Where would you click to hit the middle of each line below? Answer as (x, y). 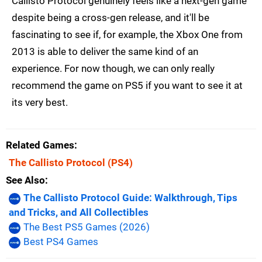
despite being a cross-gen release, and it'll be (111, 18)
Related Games (40, 145)
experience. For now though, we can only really (113, 69)
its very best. (40, 103)
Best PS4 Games (61, 242)
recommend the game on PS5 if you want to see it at (127, 86)
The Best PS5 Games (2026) (87, 227)
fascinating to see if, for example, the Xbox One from (127, 35)
